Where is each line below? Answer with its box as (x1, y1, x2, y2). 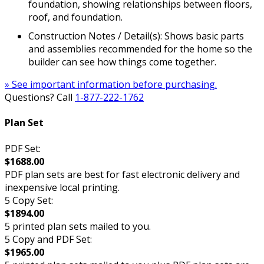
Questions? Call (5, 91, 75, 104)
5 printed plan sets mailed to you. (5, 219, 151, 233)
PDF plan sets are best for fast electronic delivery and (5, 167, 240, 181)
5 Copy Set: (5, 193, 53, 207)
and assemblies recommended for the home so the (28, 42, 252, 55)
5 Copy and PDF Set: (5, 232, 92, 246)
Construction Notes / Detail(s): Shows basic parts (28, 29, 244, 42)
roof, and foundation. (28, 11, 123, 24)
